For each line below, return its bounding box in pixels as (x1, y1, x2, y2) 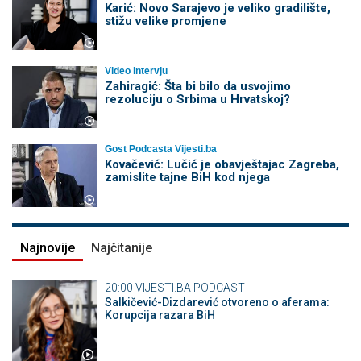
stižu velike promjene (104, 13, 226, 28)
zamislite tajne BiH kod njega (104, 170, 270, 185)
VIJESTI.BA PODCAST (135, 280, 245, 294)
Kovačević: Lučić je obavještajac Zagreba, (104, 157, 339, 172)
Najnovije (20, 239, 75, 255)
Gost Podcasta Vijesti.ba (104, 143, 217, 156)
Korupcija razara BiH (104, 308, 215, 322)
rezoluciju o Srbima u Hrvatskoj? (104, 91, 290, 106)
